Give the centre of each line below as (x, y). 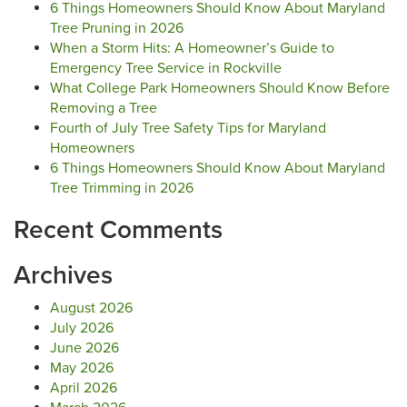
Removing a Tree (104, 109)
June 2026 (84, 348)
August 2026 (91, 308)
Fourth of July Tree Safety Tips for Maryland (188, 129)
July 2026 (82, 328)
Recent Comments (118, 230)
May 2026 (82, 368)
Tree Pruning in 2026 (117, 29)
